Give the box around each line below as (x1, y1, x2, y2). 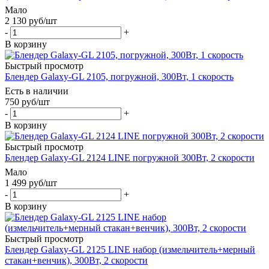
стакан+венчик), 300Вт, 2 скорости (5, 255, 148, 265)
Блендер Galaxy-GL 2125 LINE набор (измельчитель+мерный (5, 244, 255, 255)
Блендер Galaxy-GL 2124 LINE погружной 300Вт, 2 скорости (5, 152, 255, 163)
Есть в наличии (5, 85, 68, 96)
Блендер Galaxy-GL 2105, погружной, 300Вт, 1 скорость (5, 71, 234, 82)
